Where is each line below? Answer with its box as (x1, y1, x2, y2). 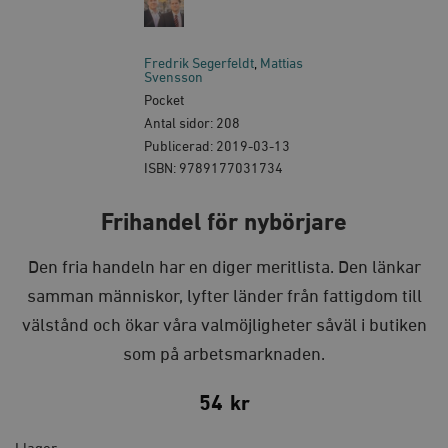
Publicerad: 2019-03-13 (144, 139, 290, 154)
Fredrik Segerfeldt (144, 57, 254, 72)
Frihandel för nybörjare (101, 211, 347, 236)
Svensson (144, 71, 203, 86)
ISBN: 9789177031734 (144, 162, 283, 177)
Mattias (260, 57, 303, 72)
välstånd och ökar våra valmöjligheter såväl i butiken (21, 317, 427, 336)
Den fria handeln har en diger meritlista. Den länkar (27, 259, 421, 278)
